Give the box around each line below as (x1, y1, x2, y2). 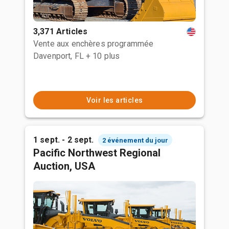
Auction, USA (33, 160, 95, 172)
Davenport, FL (33, 51, 84, 61)
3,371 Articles (33, 27, 88, 36)
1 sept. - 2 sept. (33, 135, 94, 145)
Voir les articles (86, 96, 143, 104)
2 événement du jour (102, 136, 168, 144)
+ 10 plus (85, 51, 120, 61)
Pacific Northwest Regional (33, 147, 161, 159)
